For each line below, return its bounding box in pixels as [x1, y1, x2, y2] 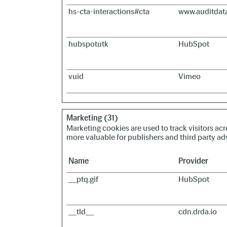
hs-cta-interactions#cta [68, 7, 149, 16]
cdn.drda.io [178, 207, 217, 216]
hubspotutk [68, 39, 108, 49]
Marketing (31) [66, 113, 118, 123]
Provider [178, 156, 208, 166]
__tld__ [68, 207, 94, 216]
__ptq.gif [68, 174, 98, 184]
